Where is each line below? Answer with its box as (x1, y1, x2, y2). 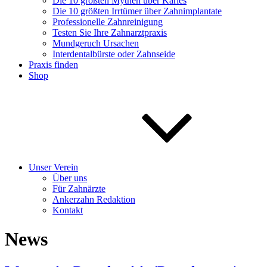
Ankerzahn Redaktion (52, 194, 135, 204)
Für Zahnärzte (52, 184, 105, 194)
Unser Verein (29, 162, 78, 172)
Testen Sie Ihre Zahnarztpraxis (52, 27, 167, 38)
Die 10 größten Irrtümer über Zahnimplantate (52, 6, 222, 16)
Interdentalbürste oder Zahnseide (52, 49, 175, 59)
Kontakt (52, 205, 83, 215)
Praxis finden (29, 60, 78, 70)
